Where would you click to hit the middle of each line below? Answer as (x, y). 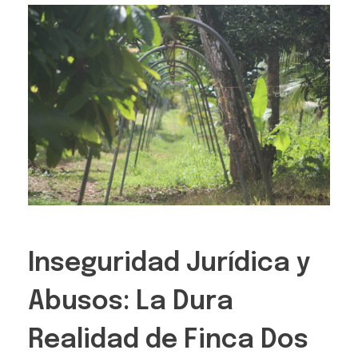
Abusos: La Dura (131, 303)
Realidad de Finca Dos (168, 341)
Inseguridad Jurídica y (169, 265)
